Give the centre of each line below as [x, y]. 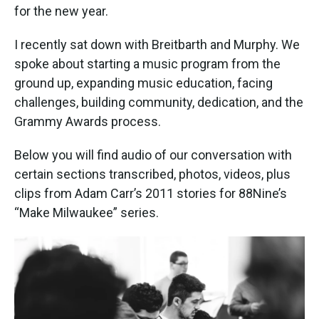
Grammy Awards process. [88, 121]
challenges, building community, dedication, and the [159, 102]
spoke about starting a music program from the [147, 63]
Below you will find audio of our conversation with [153, 155]
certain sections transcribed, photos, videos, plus [152, 174]
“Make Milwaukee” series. [87, 212]
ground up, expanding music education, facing [143, 83]
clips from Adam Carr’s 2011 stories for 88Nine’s [151, 193]
